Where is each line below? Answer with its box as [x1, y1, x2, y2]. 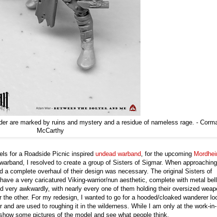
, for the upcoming [141, 150, 194, 158]
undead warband [95, 150, 141, 158]
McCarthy [37, 127, 64, 135]
